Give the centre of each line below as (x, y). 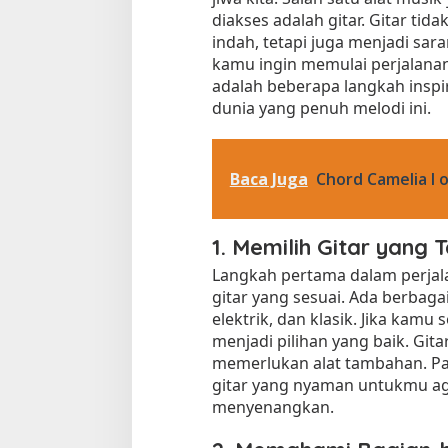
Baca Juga (268, 178)
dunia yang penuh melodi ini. (321, 107)
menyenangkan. (272, 406)
